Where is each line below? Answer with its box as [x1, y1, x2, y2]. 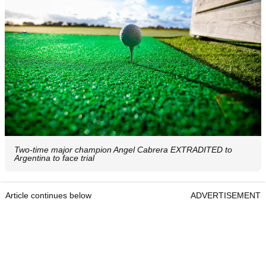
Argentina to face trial [14, 153, 94, 163]
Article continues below [5, 191, 91, 201]
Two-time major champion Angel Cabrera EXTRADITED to [14, 145, 232, 155]
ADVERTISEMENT [191, 191, 261, 201]
